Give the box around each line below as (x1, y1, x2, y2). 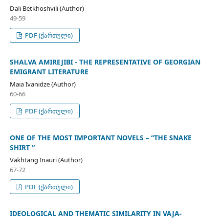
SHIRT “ (9, 142, 35, 152)
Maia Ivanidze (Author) (9, 79, 76, 88)
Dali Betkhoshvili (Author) (9, 3, 84, 13)
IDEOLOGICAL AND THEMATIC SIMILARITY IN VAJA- (9, 208, 182, 218)
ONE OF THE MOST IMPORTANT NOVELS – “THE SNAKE (9, 132, 192, 142)
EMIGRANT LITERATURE (9, 66, 88, 76)
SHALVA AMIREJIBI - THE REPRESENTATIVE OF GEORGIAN (9, 57, 200, 66)
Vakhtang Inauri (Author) (9, 155, 83, 164)
